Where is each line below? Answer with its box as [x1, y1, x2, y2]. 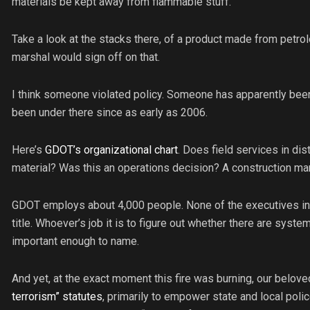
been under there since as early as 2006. [12, 106, 208, 120]
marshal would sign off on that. [12, 51, 160, 64]
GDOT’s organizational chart [45, 143, 178, 157]
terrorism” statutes [12, 290, 102, 304]
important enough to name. [12, 235, 139, 248]
